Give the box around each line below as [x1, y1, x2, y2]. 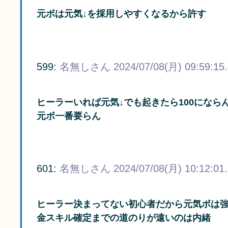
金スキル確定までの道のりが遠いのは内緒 [37, 212, 211, 223]
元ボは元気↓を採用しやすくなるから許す [37, 9, 206, 19]
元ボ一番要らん [37, 110, 101, 121]
